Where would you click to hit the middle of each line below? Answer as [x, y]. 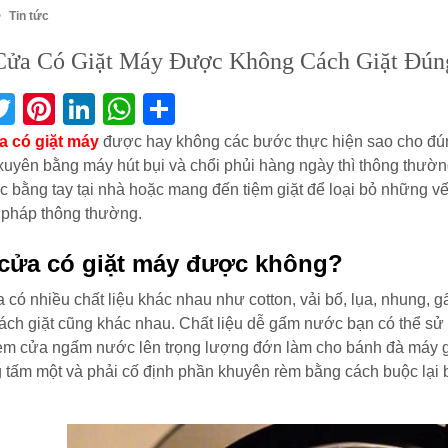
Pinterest [118, 108]
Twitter [62, 108]
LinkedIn [156, 108]
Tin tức [29, 15]
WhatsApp [209, 108]
